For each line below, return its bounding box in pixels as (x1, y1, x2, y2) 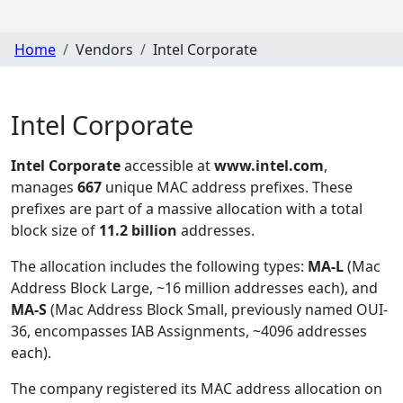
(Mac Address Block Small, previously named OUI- (47, 300, 388, 320)
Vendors (76, 39, 133, 59)
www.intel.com (214, 156, 324, 176)
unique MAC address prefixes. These (102, 177, 353, 198)
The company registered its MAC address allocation (11, 379, 364, 399)
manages (11, 177, 77, 198)
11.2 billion (99, 220, 177, 241)
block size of (11, 220, 99, 241)
